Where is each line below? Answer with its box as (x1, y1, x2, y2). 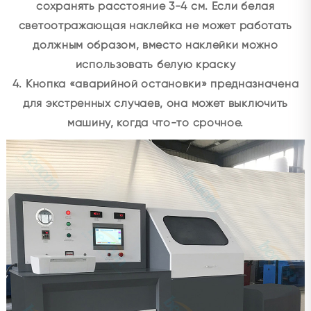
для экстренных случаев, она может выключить (22, 96, 289, 110)
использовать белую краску (75, 58, 236, 72)
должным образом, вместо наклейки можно (33, 38, 278, 52)
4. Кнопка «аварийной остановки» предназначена (12, 77, 299, 91)
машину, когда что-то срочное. (67, 116, 244, 130)
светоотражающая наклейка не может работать (18, 19, 293, 33)
